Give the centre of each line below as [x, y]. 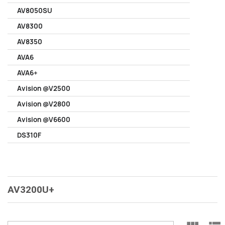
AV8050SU [35, 11]
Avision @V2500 [44, 88]
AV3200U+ [31, 190]
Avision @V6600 [44, 120]
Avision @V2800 [44, 104]
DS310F [29, 135]
